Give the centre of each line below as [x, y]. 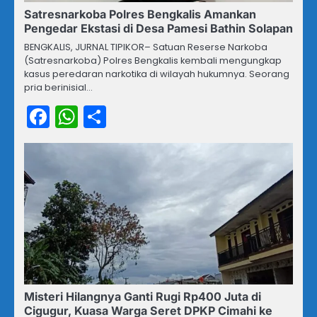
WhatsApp [136, 117]
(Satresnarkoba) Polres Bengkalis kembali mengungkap [153, 61]
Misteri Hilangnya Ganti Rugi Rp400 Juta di [143, 297]
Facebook [103, 117]
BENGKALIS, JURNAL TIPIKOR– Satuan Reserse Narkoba [146, 47]
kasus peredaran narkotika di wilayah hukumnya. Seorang [157, 74]
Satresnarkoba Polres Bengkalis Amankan [140, 15]
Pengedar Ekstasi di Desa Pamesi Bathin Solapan [158, 29]
